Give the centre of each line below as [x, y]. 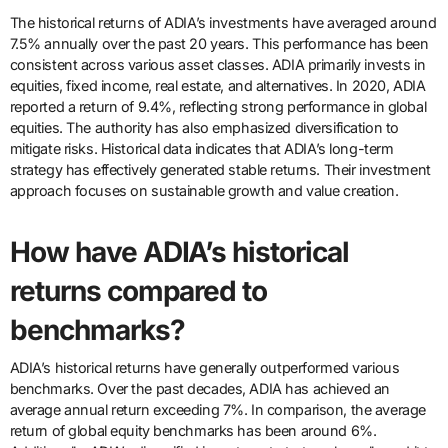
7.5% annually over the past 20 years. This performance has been [219, 44]
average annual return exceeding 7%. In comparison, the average [217, 409]
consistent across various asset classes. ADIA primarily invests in [217, 65]
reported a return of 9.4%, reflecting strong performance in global [218, 107]
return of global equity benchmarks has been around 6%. [193, 430]
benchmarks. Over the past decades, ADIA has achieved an [199, 388]
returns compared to [138, 291]
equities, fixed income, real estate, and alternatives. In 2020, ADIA [217, 86]
